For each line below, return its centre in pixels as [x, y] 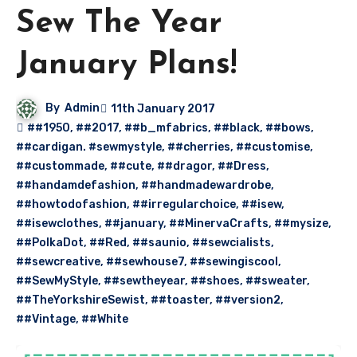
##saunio [159, 243]
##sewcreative [58, 262]
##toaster [180, 300]
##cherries [199, 147]
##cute [131, 166]
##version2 [248, 300]
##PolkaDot [50, 243]
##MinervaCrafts [219, 224]
